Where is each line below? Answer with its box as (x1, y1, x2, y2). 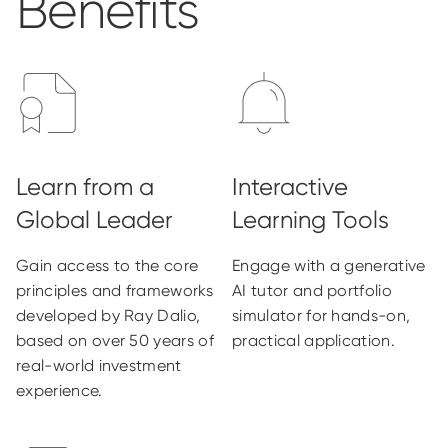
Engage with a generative (232, 256, 426, 275)
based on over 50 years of (16, 331, 215, 350)
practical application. (232, 331, 396, 350)
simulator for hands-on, (232, 306, 411, 325)
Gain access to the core (16, 256, 199, 275)
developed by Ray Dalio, (16, 306, 201, 325)
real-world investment (16, 356, 182, 375)
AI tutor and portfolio (232, 281, 393, 300)
